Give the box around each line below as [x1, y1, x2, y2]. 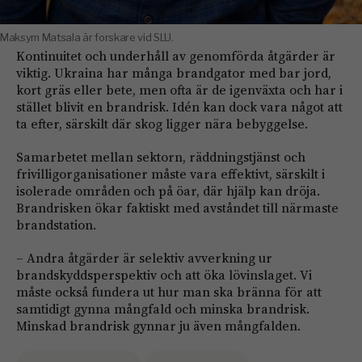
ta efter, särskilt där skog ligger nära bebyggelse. [16, 114, 308, 133]
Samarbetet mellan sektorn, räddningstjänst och [16, 147, 305, 166]
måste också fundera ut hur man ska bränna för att [16, 282, 322, 301]
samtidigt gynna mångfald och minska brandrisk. [16, 299, 309, 318]
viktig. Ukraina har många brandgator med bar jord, [16, 63, 331, 82]
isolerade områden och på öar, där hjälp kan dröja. [16, 181, 320, 200]
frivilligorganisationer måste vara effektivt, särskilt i [16, 164, 325, 183]
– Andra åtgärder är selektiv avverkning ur [16, 248, 272, 267]
